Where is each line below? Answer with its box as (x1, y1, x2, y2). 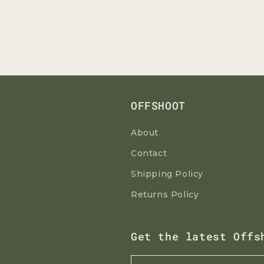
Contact (131, 148, 167, 159)
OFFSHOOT (131, 98, 186, 113)
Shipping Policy (131, 169, 203, 179)
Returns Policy (131, 189, 199, 200)
